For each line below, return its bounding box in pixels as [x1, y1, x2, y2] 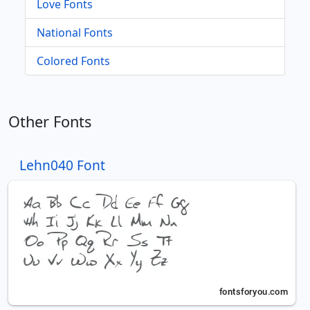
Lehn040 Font [19, 155, 105, 174]
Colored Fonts [37, 53, 110, 69]
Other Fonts [8, 111, 91, 131]
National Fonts [37, 24, 113, 40]
